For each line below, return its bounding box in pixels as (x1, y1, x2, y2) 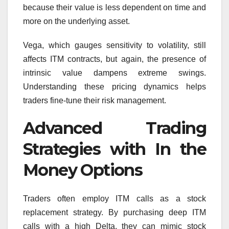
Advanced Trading (23, 118, 206, 138)
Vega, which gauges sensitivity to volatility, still (23, 40, 206, 50)
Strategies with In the (23, 139, 206, 159)
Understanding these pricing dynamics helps (23, 82, 206, 91)
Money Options (23, 159, 143, 180)
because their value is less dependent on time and (23, 3, 206, 12)
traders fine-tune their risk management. (23, 96, 166, 105)
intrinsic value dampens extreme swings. (23, 68, 206, 77)
